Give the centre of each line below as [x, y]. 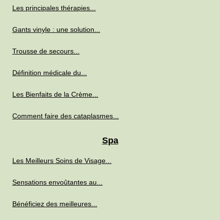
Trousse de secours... [46, 51]
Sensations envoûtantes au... [57, 182]
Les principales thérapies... [54, 8]
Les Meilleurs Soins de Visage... [62, 161]
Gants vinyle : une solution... [56, 30]
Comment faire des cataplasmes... [66, 116]
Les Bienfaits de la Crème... [55, 95]
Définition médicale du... [50, 73]
